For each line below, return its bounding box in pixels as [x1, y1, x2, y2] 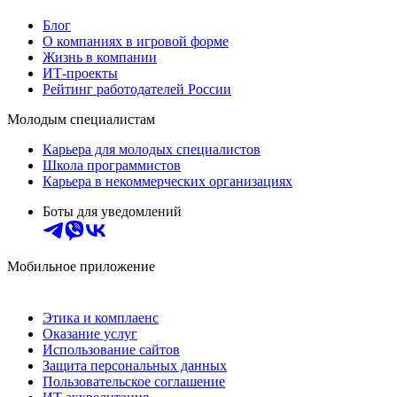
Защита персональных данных [43, 357, 227, 373]
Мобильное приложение [7, 258, 155, 274]
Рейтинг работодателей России [43, 81, 231, 97]
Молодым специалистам [7, 111, 155, 127]
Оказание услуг [43, 325, 137, 341]
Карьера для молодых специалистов [43, 141, 261, 157]
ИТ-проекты [43, 65, 118, 81]
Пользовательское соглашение [43, 373, 225, 389]
